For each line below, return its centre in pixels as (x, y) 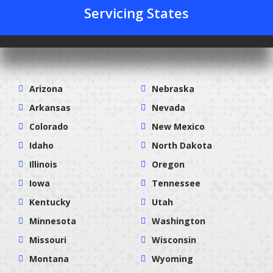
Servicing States (136, 12)
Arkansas (50, 107)
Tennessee (176, 183)
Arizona (46, 88)
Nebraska (173, 88)
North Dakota (182, 145)
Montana (49, 258)
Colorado (49, 126)
